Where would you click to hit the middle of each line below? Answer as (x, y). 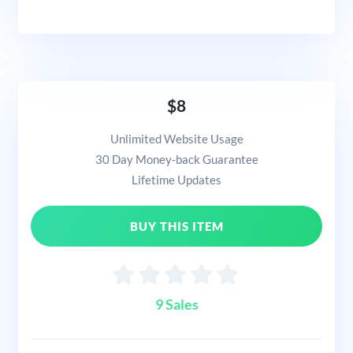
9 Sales (176, 305)
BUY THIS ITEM (176, 227)
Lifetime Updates (176, 180)
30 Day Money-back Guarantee (176, 160)
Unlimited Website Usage (176, 139)
